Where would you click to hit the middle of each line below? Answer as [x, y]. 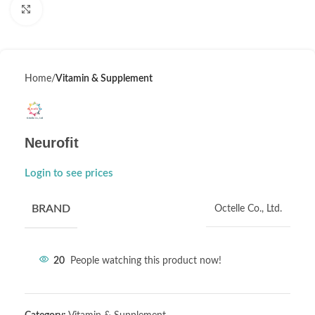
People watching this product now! [146, 261]
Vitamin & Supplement [104, 79]
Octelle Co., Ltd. [248, 209]
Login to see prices [69, 174]
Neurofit [52, 143]
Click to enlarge [73, 9]
